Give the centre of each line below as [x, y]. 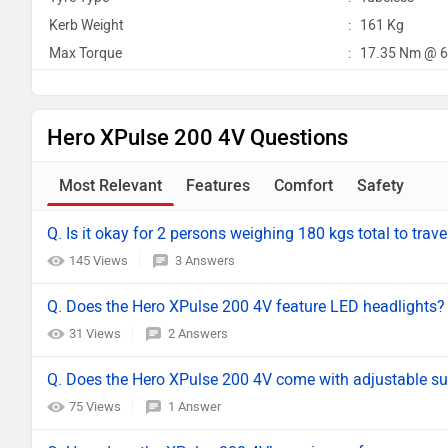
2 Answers [198, 333]
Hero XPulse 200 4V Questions [197, 137]
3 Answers [205, 260]
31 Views [96, 333]
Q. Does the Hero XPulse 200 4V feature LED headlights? [246, 306]
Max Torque [85, 53]
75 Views [96, 406]
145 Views [100, 260]
